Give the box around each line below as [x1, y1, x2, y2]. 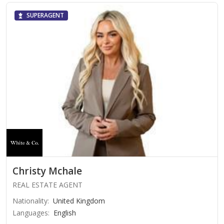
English [53, 208, 76, 218]
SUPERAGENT [26, 11, 64, 19]
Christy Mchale [12, 164, 82, 178]
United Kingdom [53, 196, 105, 206]
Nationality [12, 196, 47, 206]
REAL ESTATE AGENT [12, 180, 82, 190]
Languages [12, 208, 48, 218]
